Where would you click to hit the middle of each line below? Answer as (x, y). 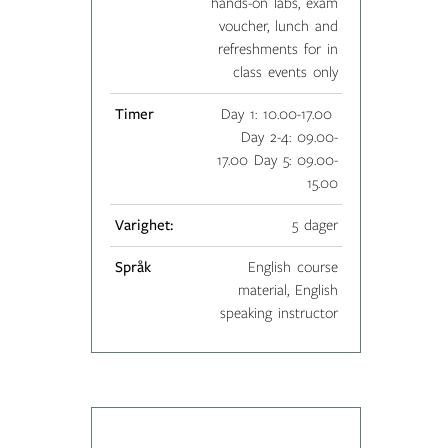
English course (292, 266)
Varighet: (143, 224)
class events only (285, 71)
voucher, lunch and (278, 25)
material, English (287, 289)
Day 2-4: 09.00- (286, 136)
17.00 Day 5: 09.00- (277, 159)
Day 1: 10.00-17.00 (279, 113)
